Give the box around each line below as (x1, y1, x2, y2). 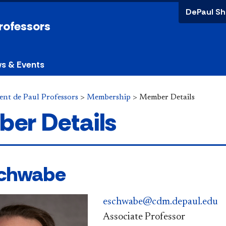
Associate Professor (102, 211, 185, 222)
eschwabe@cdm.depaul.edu (102, 196, 218, 207)
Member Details (139, 93, 195, 101)
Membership (87, 93, 131, 101)
